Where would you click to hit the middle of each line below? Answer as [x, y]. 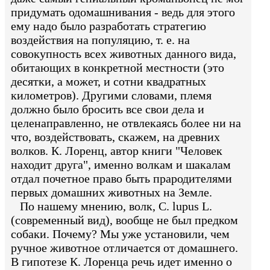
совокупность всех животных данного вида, [124, 54]
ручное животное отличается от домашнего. [124, 248]
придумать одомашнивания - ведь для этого [123, 12]
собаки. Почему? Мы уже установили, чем [120, 234]
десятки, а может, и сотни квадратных [108, 82]
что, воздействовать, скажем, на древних [115, 137]
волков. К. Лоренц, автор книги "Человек [117, 151]
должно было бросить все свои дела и [108, 109]
